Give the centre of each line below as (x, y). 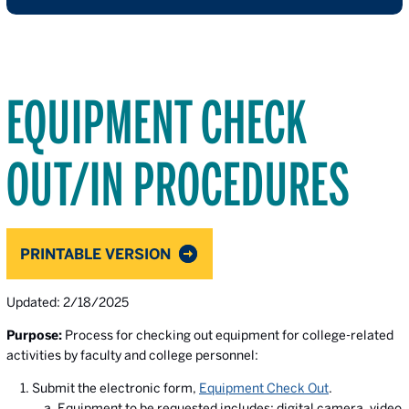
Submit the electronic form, (115, 388)
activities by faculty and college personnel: (132, 355)
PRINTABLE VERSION (95, 254)
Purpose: (34, 335)
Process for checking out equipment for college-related (228, 335)
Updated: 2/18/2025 (68, 302)
